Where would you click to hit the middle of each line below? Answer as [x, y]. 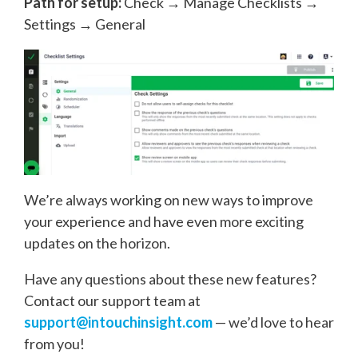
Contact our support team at [112, 300]
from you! [54, 344]
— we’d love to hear [273, 322]
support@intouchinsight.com [118, 322]
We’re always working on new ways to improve [169, 200]
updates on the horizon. [97, 243]
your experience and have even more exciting [164, 221]
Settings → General [85, 24]
